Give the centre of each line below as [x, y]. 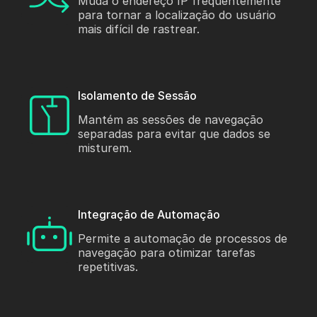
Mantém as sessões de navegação [171, 120]
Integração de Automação [149, 215]
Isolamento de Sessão [138, 96]
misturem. [105, 148]
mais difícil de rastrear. [139, 29]
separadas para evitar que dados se [174, 134]
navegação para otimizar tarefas [167, 253]
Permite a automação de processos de [183, 239]
